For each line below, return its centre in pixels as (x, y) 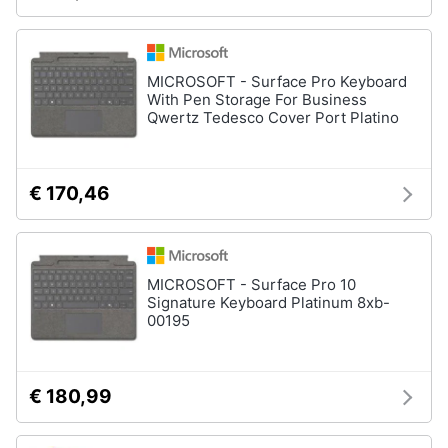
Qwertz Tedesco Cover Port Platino (273, 117)
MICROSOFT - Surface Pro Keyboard (277, 81)
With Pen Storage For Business (257, 99)
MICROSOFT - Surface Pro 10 (251, 284)
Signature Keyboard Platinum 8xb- (268, 302)
